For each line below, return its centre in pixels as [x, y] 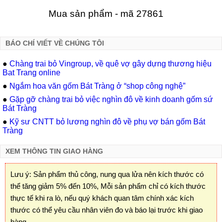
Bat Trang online [31, 73]
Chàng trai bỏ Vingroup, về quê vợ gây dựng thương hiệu [111, 64]
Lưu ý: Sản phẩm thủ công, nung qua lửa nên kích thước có [107, 174]
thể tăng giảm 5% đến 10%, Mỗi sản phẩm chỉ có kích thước [108, 186]
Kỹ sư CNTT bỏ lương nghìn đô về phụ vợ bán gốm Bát [107, 121]
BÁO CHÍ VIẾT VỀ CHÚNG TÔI [55, 44]
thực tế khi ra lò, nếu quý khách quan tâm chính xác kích [102, 198]
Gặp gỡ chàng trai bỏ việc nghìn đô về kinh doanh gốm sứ [111, 99]
